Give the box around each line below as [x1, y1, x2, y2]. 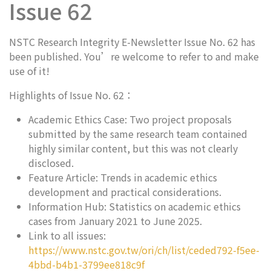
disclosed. [28, 155, 74, 170]
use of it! [9, 64, 50, 78]
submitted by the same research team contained [28, 126, 247, 141]
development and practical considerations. [28, 184, 221, 199]
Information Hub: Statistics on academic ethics [28, 199, 241, 214]
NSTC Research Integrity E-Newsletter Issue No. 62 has [9, 34, 255, 49]
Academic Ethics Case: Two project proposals [28, 112, 232, 126]
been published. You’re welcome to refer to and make [9, 49, 259, 64]
